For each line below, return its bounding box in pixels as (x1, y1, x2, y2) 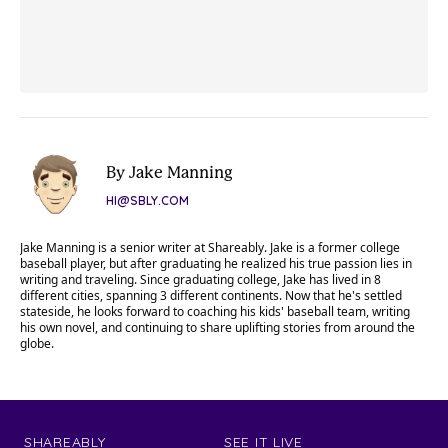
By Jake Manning (106, 162, 233, 182)
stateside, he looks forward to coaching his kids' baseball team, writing (20, 302, 410, 320)
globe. (20, 334, 54, 352)
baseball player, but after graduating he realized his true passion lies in (20, 254, 412, 272)
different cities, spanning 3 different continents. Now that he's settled (20, 286, 402, 304)
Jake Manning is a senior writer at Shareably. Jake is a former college (20, 238, 400, 256)
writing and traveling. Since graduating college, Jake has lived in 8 (20, 270, 381, 288)
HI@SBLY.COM (106, 192, 189, 208)
